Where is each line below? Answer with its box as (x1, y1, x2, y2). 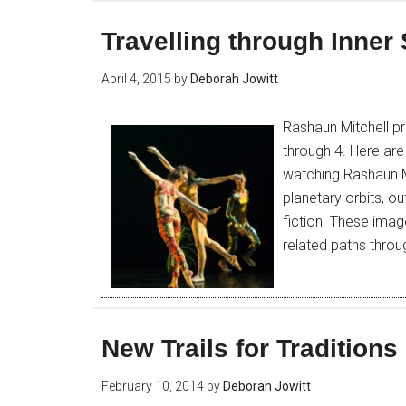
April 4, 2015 (101, 72, 171, 86)
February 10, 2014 (101, 379, 204, 393)
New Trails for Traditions (101, 334, 398, 362)
